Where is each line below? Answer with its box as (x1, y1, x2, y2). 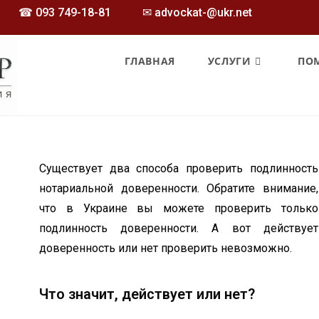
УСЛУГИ (207, 54, 251, 68)
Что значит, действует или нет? (38, 286, 255, 303)
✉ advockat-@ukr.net (142, 6, 252, 19)
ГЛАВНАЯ (124, 54, 175, 68)
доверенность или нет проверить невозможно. (38, 241, 295, 255)
